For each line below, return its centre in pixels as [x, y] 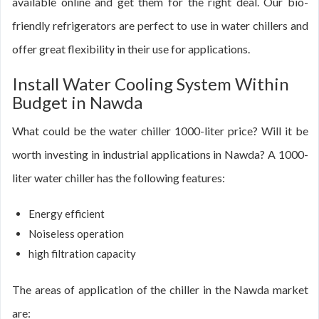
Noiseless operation [76, 234]
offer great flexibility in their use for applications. [131, 49]
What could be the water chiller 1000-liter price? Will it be [160, 131]
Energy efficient [67, 214]
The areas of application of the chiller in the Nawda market [160, 289]
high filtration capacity [82, 253]
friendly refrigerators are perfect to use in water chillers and [160, 25]
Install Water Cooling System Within [151, 84]
